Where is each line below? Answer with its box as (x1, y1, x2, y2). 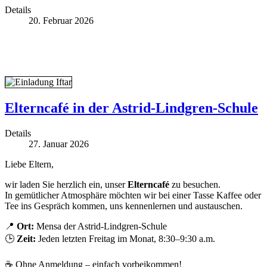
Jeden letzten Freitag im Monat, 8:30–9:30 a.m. (36, 233, 215, 244)
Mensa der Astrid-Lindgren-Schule (34, 221, 167, 231)
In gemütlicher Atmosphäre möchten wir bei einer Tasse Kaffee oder (5, 190, 261, 200)
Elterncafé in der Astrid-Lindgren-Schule (5, 100, 258, 116)
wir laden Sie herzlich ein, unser (5, 179, 128, 190)
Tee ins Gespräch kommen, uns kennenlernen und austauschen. (5, 200, 243, 211)
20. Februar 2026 (29, 15, 94, 26)
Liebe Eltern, (5, 159, 54, 169)
